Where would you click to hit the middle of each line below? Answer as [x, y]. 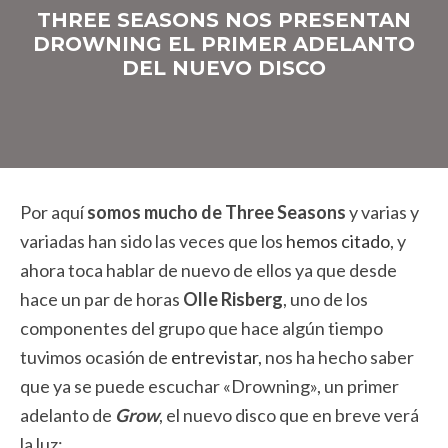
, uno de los [325, 299]
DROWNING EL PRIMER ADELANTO [224, 43]
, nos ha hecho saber [336, 357]
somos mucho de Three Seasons [216, 212]
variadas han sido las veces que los [153, 241]
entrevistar [214, 357]
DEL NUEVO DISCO [224, 67]
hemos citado [338, 241]
